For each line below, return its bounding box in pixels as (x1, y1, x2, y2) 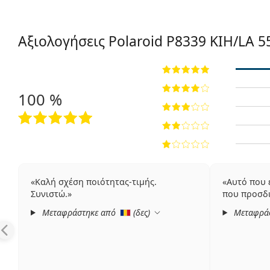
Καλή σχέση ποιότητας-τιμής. (35, 175, 157, 187)
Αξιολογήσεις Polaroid (18, 31, 166, 51)
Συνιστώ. (31, 187, 67, 199)
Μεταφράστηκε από (40, 206, 119, 218)
